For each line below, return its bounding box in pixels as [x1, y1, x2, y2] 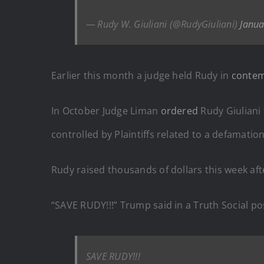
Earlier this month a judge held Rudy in [51, 68, 232, 82]
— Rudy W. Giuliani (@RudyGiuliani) [86, 17, 240, 31]
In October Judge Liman [51, 104, 161, 117]
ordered [160, 104, 201, 117]
